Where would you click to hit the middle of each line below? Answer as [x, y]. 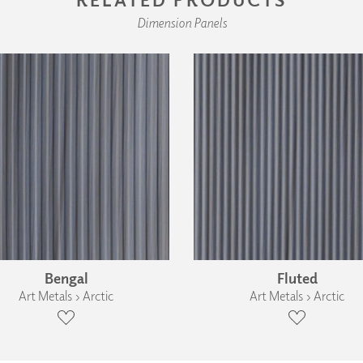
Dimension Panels [181, 22]
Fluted [297, 278]
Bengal [66, 278]
